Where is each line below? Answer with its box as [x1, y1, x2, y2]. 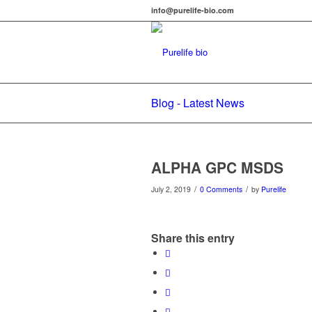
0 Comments [200, 184, 242, 194]
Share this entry [151, 230, 235, 247]
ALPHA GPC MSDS [151, 157, 283, 178]
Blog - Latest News [151, 95, 244, 111]
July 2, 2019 [151, 184, 191, 194]
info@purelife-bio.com [151, 5, 234, 15]
